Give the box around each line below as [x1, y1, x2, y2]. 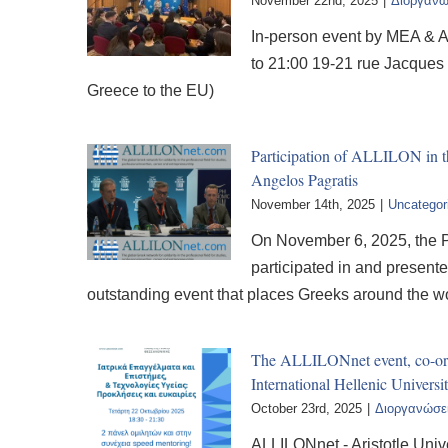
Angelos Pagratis [251, 169, 358, 190]
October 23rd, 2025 [251, 401, 362, 416]
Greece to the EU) [87, 82, 214, 99]
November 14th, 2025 [251, 197, 375, 212]
